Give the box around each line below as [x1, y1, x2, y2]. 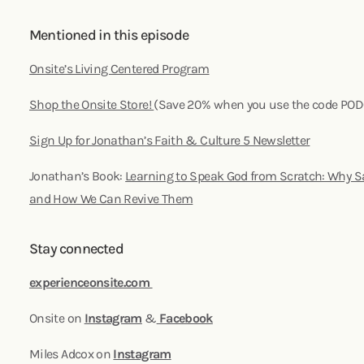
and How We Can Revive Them [29, 190, 193, 206]
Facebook [158, 310, 213, 326]
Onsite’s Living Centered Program [29, 60, 210, 76]
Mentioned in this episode [29, 25, 188, 44]
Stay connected [29, 239, 123, 258]
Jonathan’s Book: [29, 167, 126, 184]
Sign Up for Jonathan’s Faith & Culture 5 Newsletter [29, 132, 310, 148]
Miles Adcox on [29, 345, 114, 362]
